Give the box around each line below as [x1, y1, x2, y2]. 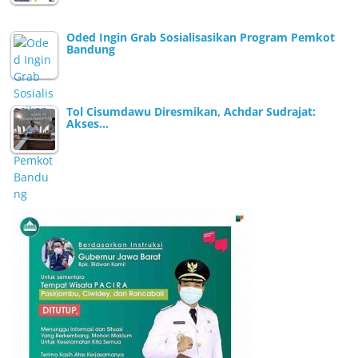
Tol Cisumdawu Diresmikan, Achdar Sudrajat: [66, 104, 316, 120]
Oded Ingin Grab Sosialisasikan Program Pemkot [66, 30, 336, 46]
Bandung [66, 42, 116, 58]
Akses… [66, 116, 109, 132]
